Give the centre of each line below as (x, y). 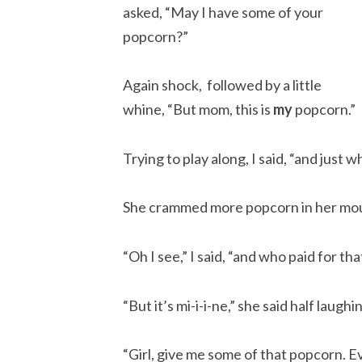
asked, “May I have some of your (223, 12)
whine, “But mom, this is (198, 109)
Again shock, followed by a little (222, 85)
